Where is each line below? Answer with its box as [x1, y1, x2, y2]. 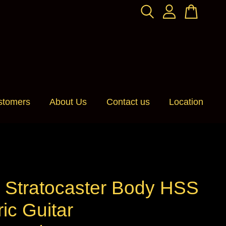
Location [169, 96, 204, 107]
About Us [49, 96, 87, 107]
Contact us [106, 96, 150, 107]
